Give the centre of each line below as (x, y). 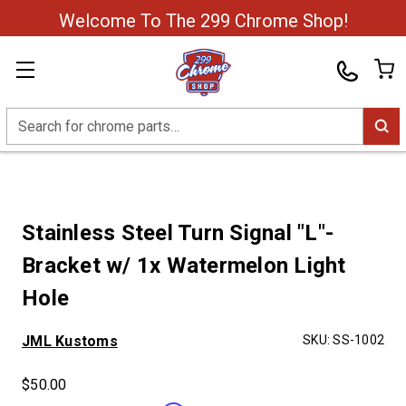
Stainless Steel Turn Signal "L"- (178, 233)
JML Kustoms (70, 341)
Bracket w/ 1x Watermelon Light (184, 266)
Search (28, 118)
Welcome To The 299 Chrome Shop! (203, 21)
